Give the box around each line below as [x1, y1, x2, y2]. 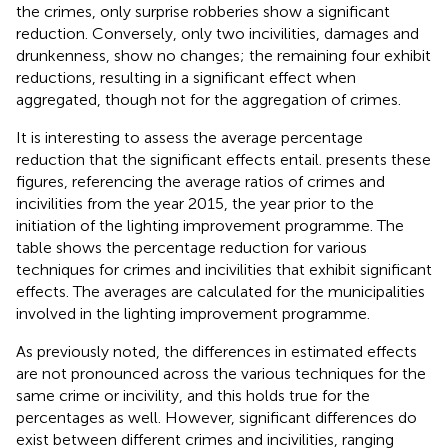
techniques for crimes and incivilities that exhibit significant [16, 259, 432, 279]
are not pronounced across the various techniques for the [16, 363, 426, 383]
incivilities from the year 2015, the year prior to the [16, 193, 374, 213]
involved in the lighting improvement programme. [16, 303, 370, 323]
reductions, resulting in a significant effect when [16, 67, 356, 87]
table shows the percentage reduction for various [16, 237, 367, 257]
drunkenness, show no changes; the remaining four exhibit [16, 45, 431, 65]
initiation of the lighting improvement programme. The [16, 215, 404, 235]
